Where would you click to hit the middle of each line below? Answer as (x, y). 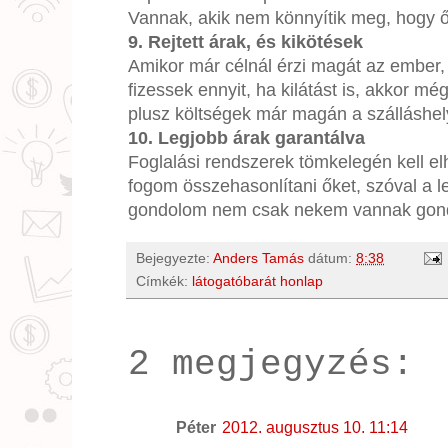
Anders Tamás (258, 257)
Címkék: (164, 280)
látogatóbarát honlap (257, 280)
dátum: (332, 257)
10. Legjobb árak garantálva (246, 137)
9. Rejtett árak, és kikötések (245, 41)
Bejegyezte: (174, 257)
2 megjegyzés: (271, 364)
